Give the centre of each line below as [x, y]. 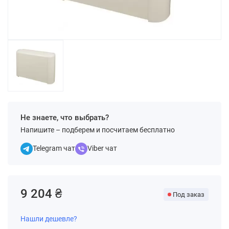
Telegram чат [54, 148]
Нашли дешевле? [49, 219]
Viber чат [102, 148]
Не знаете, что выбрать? [65, 118]
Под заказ [189, 194]
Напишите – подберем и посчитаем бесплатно [98, 130]
